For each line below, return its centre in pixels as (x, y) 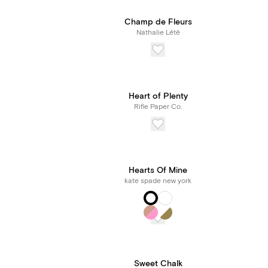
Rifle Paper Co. (158, 107)
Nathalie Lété (158, 33)
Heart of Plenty (158, 96)
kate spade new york (158, 181)
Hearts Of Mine (158, 170)
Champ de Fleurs (158, 22)
